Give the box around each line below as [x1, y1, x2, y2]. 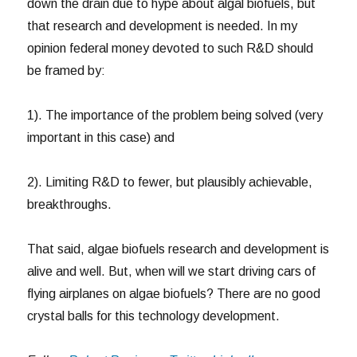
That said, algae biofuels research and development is [27, 241, 330, 256]
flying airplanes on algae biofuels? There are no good [27, 286, 321, 300]
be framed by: [27, 63, 106, 77]
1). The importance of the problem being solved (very [27, 108, 324, 122]
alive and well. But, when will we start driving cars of [27, 264, 316, 278]
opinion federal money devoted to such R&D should [27, 41, 314, 55]
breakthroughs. [27, 197, 112, 211]
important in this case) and [27, 130, 175, 144]
